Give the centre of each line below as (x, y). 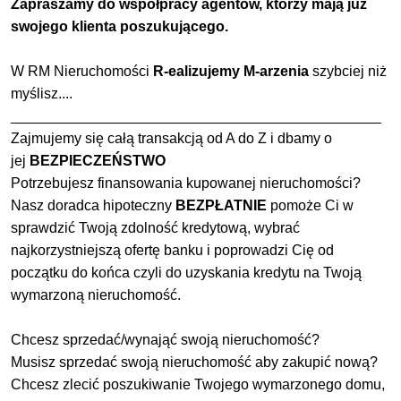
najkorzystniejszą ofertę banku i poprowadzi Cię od (172, 251)
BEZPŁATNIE (221, 206)
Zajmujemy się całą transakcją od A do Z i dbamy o (171, 139)
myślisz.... (42, 94)
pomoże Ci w (310, 206)
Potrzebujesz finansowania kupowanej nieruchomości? (186, 183)
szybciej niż (350, 72)
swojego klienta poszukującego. (119, 27)
